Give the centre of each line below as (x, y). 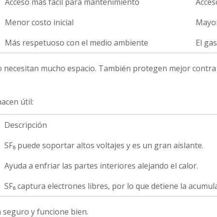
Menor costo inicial (39, 22)
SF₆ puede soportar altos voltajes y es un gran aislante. (104, 145)
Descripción (26, 125)
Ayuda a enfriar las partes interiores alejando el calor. (101, 166)
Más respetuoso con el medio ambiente (77, 43)
